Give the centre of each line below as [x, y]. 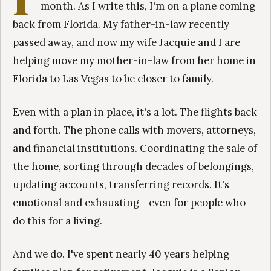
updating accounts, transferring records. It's [121, 185]
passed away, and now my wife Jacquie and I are [126, 42]
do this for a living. [57, 221]
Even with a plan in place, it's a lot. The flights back [135, 112]
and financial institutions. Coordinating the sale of [135, 149]
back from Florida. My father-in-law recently [121, 24]
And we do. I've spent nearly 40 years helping [121, 254]
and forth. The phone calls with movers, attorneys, [134, 130]
